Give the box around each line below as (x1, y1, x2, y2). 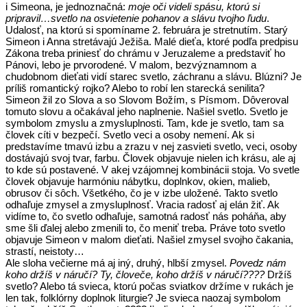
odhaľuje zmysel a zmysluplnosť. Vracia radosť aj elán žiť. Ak (5, 198, 280, 210)
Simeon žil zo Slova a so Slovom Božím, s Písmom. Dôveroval (5, 93, 288, 106)
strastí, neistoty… (5, 245, 84, 257)
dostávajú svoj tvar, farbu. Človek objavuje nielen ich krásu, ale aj (5, 151, 295, 164)
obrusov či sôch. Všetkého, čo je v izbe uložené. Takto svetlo (5, 186, 278, 199)
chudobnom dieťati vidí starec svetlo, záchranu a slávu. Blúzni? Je (5, 70, 302, 82)
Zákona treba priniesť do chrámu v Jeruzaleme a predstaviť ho (5, 47, 285, 59)
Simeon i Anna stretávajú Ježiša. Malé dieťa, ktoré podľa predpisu (5, 35, 298, 47)
